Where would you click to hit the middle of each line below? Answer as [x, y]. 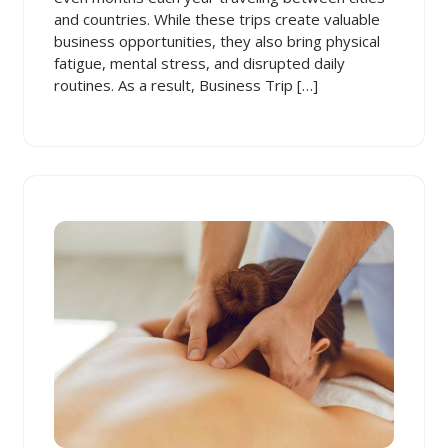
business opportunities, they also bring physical [217, 41]
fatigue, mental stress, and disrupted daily [199, 63]
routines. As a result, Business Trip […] [186, 85]
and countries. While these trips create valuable [217, 19]
